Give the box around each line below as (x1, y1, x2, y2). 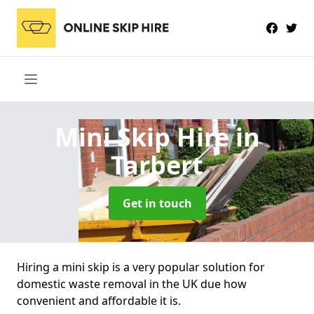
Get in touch (122, 195, 192, 211)
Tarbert (111, 147, 203, 182)
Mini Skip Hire (54, 119, 235, 154)
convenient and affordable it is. (17, 292, 181, 308)
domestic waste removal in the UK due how (17, 275, 247, 292)
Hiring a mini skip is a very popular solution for (17, 259, 265, 275)
